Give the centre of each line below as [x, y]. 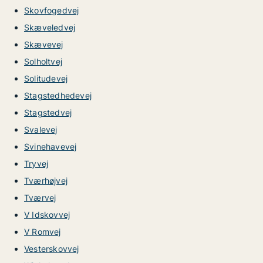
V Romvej [43, 232]
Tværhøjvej [46, 181]
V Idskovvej [47, 215]
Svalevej [41, 129]
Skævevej [44, 44]
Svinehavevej [50, 146]
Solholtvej [43, 61]
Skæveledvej [50, 27]
